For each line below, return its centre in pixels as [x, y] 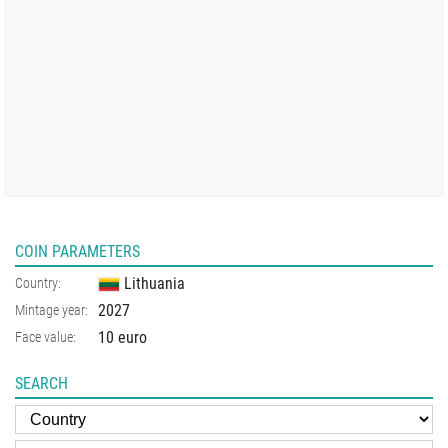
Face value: [45, 337]
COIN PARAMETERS [77, 252]
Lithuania [154, 284]
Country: [38, 283]
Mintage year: [51, 310]
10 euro [122, 338]
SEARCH [41, 384]
